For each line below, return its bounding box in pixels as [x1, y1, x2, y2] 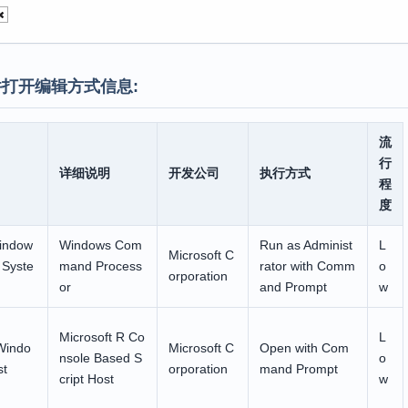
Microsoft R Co [58, 330, 145, 344]
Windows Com [58, 238, 142, 252]
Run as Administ [259, 238, 352, 252]
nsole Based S [58, 351, 142, 365]
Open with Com [259, 341, 349, 355]
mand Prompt [259, 362, 338, 376]
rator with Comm [259, 259, 355, 273]
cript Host [58, 372, 114, 386]
